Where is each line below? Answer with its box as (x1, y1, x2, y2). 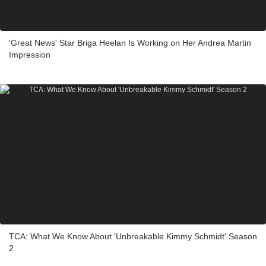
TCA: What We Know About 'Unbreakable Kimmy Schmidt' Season (9, 231, 257, 241)
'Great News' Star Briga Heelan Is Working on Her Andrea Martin (9, 37, 251, 47)
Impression (9, 49, 50, 59)
